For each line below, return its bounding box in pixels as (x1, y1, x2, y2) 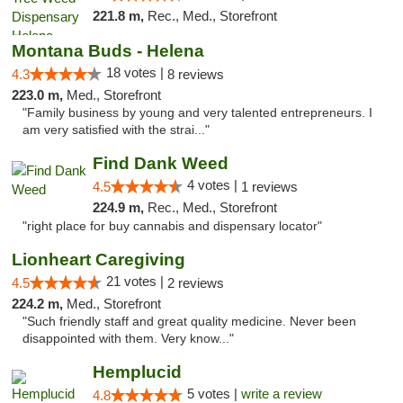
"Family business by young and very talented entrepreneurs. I (22, 106, 372, 120)
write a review (240, 386, 322, 401)
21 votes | (106, 273, 167, 289)
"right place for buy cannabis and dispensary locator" (22, 219, 322, 233)
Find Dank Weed (92, 154, 228, 173)
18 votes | (106, 65, 167, 80)
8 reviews (167, 67, 224, 82)
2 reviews (167, 275, 224, 291)
